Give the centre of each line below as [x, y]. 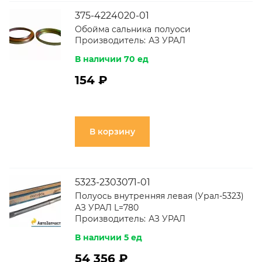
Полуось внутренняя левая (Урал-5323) [160, 196]
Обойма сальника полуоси [133, 29]
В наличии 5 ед [109, 237]
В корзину [112, 132]
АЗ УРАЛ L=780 [107, 208]
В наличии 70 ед [112, 59]
